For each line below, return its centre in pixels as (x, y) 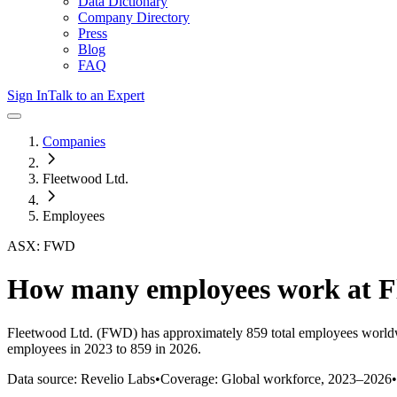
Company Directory (134, 17)
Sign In (27, 95)
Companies (74, 141)
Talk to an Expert (96, 95)
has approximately (190, 332)
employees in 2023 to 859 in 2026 (102, 348)
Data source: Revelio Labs (81, 378)
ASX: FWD (41, 246)
